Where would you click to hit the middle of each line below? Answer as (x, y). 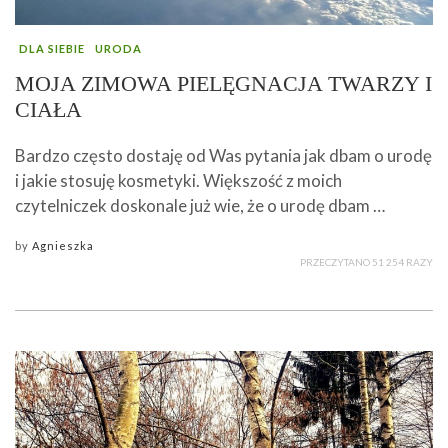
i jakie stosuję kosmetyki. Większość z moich (178, 181)
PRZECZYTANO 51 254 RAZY (366, 262)
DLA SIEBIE (52, 49)
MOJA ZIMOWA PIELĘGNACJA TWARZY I (223, 84)
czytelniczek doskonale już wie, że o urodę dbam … (200, 206)
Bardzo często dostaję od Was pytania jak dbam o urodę (223, 156)
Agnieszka (63, 246)
